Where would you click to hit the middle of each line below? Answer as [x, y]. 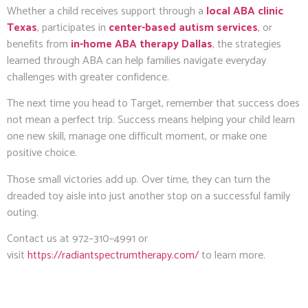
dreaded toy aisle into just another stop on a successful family [148, 196]
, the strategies [247, 44]
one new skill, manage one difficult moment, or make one [137, 137]
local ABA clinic [245, 11]
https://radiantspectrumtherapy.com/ [113, 256]
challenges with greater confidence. [88, 77]
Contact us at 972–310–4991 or [77, 239]
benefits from [39, 44]
